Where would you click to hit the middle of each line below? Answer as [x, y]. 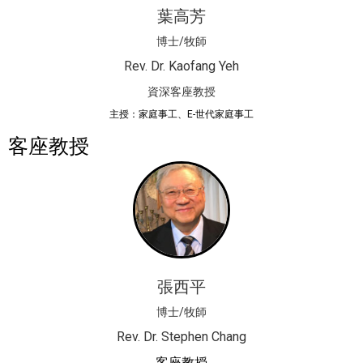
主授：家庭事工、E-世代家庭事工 [181, 114]
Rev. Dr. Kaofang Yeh [181, 66]
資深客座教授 [181, 92]
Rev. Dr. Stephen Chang [181, 337]
